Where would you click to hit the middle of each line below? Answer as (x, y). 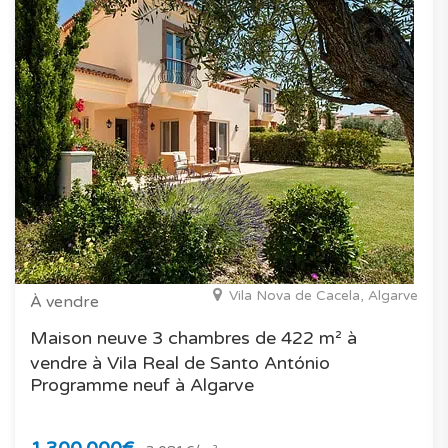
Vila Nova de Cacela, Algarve (323, 295)
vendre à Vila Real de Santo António (180, 362)
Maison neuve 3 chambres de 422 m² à (193, 337)
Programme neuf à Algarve (142, 384)
